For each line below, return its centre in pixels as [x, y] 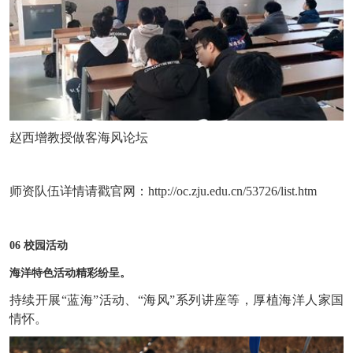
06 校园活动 [39, 245]
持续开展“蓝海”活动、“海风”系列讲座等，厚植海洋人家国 [176, 299]
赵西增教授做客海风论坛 [79, 137]
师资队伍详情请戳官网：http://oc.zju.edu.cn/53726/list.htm [163, 191]
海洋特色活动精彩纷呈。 [70, 273]
